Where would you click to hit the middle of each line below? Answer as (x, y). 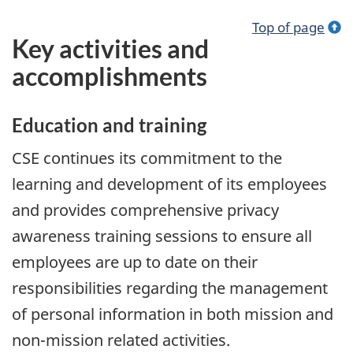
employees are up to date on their (135, 262)
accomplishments (110, 76)
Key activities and (110, 49)
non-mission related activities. (121, 340)
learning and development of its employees (169, 184)
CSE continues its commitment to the (147, 158)
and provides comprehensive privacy (145, 210)
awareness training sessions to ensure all (162, 236)
